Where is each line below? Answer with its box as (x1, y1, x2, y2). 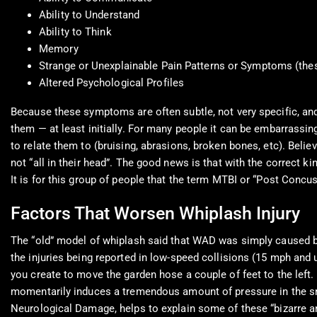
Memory (39, 42, 79, 56)
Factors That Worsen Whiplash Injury (11, 203, 301, 224)
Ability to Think (39, 25, 112, 39)
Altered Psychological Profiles (39, 76, 184, 90)
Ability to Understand (39, 8, 140, 22)
